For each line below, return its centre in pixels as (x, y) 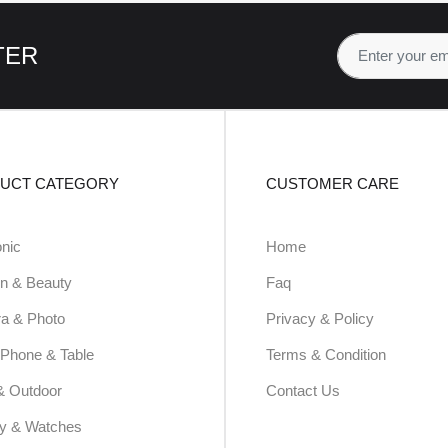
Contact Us (303, 390)
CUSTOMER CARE (332, 183)
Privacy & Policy (320, 318)
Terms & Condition (326, 354)
